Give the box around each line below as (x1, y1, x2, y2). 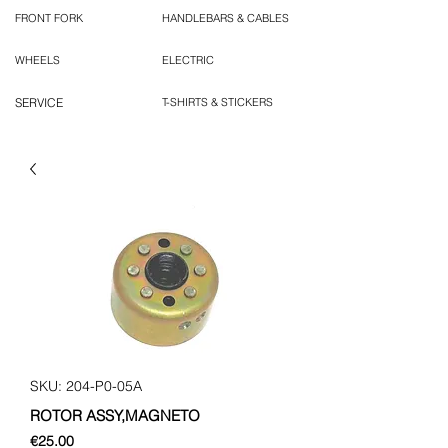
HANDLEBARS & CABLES (162, 11, 289, 26)
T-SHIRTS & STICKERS (162, 95, 273, 110)
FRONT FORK (15, 11, 83, 26)
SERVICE (15, 95, 63, 111)
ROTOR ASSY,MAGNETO (30, 406, 200, 426)
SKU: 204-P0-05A (30, 377, 142, 396)
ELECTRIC (162, 53, 214, 68)
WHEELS (15, 53, 60, 68)
